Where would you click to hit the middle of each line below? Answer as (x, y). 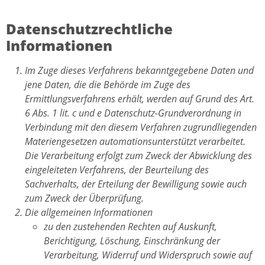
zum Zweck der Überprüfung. (84, 198)
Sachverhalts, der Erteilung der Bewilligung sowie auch (136, 184)
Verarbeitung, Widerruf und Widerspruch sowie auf (148, 255)
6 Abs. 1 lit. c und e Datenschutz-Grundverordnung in (133, 113)
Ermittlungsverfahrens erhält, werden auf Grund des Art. (140, 99)
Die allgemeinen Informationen (89, 213)
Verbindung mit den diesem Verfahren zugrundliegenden (141, 127)
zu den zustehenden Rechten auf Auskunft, (130, 227)
